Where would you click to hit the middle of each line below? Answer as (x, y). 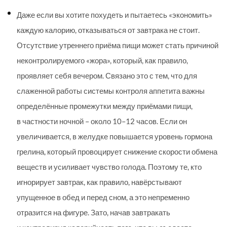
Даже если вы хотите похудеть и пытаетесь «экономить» (115, 15)
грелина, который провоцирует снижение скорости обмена (117, 152)
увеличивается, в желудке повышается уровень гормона (115, 137)
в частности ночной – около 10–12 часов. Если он (102, 121)
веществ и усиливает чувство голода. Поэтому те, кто (109, 167)
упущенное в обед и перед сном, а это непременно (103, 197)
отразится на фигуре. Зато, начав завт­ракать (93, 213)
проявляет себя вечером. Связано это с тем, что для (107, 76)
